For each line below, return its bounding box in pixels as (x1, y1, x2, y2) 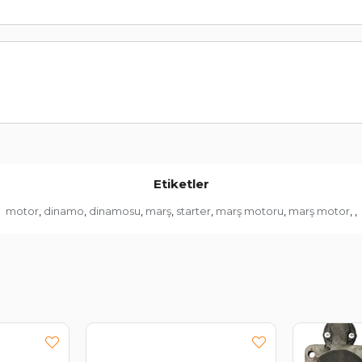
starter (175, 204, 211, 217)
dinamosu (88, 204, 141, 217)
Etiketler (153, 176, 209, 192)
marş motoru (215, 204, 284, 217)
